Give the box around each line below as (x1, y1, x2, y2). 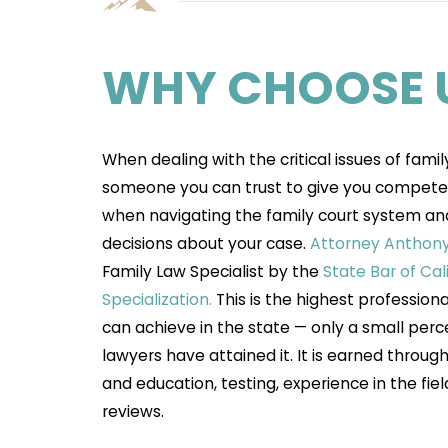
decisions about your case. (102, 232, 311, 254)
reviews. (102, 400, 169, 422)
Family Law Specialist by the (102, 260, 324, 282)
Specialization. (102, 288, 213, 310)
